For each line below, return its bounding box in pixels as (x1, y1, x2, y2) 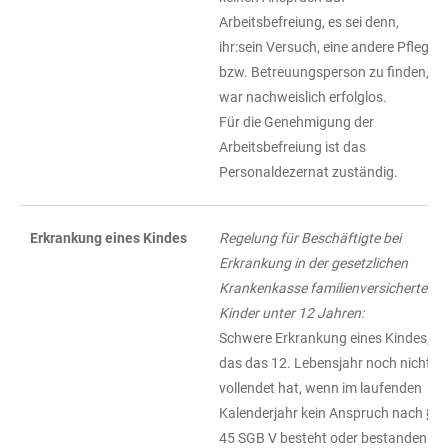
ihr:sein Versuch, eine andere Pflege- (219, 39, 440, 55)
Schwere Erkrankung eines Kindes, (219, 330, 430, 346)
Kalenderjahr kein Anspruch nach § (219, 405, 435, 421)
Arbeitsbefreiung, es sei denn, (219, 14, 399, 30)
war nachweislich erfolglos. (219, 89, 387, 105)
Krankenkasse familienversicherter (219, 280, 432, 296)
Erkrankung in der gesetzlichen (219, 255, 408, 271)
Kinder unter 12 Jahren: (219, 305, 364, 321)
